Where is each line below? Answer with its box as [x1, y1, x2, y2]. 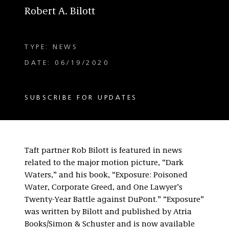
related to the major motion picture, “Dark [25, 159, 184, 167]
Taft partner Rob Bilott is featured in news [25, 147, 182, 155]
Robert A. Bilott [25, 7, 95, 17]
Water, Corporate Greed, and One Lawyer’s [25, 184, 182, 192]
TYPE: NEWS [25, 43, 78, 51]
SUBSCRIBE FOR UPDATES [25, 94, 138, 101]
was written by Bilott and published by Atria [25, 208, 192, 216]
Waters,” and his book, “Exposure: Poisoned [25, 171, 188, 179]
